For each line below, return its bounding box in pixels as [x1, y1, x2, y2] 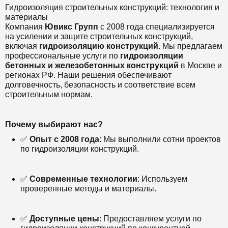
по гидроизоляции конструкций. [20, 145, 139, 154]
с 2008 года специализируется [100, 22, 215, 32]
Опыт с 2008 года [30, 135, 99, 144]
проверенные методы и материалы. [20, 184, 156, 193]
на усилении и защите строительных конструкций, [5, 32, 193, 41]
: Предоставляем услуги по [99, 214, 202, 223]
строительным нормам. [5, 90, 93, 99]
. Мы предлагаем [158, 42, 222, 51]
